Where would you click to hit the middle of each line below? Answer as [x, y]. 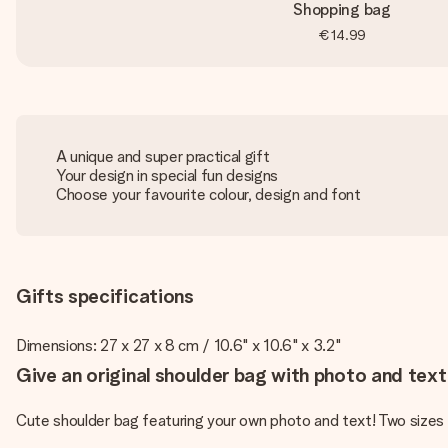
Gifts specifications [105, 296]
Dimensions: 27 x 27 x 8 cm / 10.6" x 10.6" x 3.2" [178, 345]
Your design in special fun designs [167, 175]
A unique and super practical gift [163, 156]
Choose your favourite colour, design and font [208, 194]
